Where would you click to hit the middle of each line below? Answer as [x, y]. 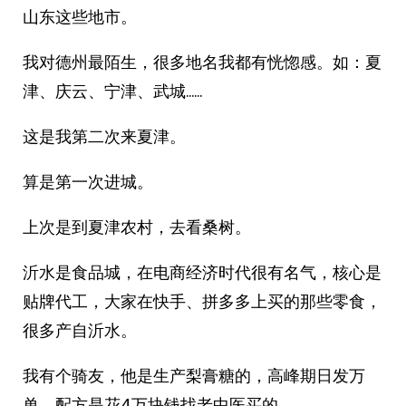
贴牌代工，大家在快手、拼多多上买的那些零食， [202, 301]
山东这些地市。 [80, 17]
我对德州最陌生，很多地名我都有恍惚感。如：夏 [202, 62]
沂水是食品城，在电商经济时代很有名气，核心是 [202, 272]
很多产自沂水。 [80, 330]
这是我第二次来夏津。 [104, 136]
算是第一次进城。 [88, 182]
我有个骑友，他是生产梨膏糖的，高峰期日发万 [194, 376]
